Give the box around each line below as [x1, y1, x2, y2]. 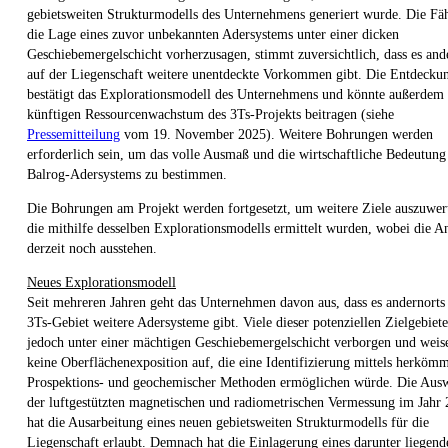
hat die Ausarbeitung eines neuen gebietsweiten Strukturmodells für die [27, 414, 429, 430]
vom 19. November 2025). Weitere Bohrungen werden [120, 126, 433, 142]
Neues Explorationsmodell [27, 274, 176, 290]
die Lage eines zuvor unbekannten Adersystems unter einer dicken [27, 26, 399, 42]
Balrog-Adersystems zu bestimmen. [27, 166, 227, 182]
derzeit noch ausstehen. [27, 240, 157, 256]
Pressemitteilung [27, 126, 120, 142]
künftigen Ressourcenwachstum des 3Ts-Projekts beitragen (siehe [27, 106, 394, 122]
